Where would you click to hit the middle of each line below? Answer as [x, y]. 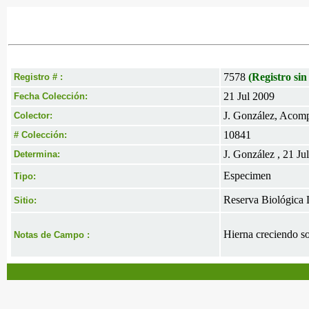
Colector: [33, 116]
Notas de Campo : [52, 235]
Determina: [37, 154]
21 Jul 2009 [249, 96]
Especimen [247, 176]
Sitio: [25, 200]
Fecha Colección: [51, 96]
